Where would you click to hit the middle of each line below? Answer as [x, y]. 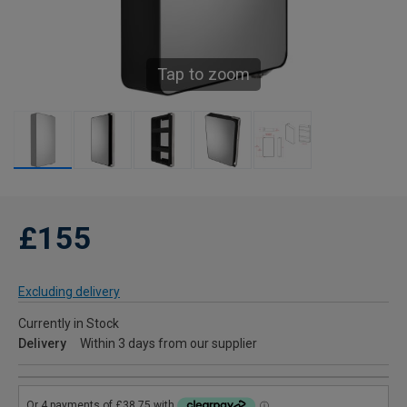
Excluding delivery [69, 292]
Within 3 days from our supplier [169, 344]
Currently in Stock [69, 324]
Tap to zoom [203, 74]
